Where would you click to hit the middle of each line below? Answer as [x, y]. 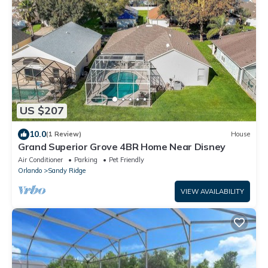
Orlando [30, 170]
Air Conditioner [40, 159]
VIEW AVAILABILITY [212, 191]
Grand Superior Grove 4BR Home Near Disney [122, 146]
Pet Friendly [127, 159]
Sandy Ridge [67, 170]
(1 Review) [64, 134]
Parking [86, 159]
